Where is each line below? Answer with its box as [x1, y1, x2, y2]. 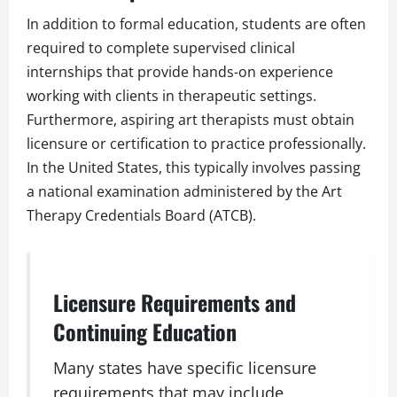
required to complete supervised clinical [27, 38, 295, 58]
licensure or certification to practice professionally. [27, 134, 366, 154]
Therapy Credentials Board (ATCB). [27, 206, 256, 226]
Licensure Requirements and [53, 285, 297, 318]
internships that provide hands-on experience [27, 62, 333, 82]
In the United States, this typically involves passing [27, 158, 361, 178]
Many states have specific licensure [53, 356, 317, 378]
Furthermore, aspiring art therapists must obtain [27, 110, 354, 130]
